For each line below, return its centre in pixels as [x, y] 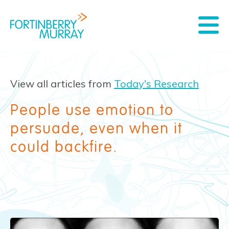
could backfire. [64, 147]
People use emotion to [92, 110]
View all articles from [61, 84]
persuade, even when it [96, 129]
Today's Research [156, 84]
